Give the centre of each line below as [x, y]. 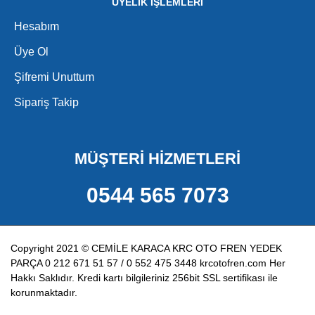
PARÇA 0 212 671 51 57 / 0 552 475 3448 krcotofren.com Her [148, 263]
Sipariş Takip [46, 102]
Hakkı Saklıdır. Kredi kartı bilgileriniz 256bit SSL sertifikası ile [144, 278]
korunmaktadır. [44, 292]
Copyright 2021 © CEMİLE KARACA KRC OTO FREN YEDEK [146, 248]
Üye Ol [31, 52]
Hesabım [37, 26]
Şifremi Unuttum [54, 77]
